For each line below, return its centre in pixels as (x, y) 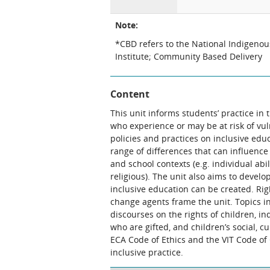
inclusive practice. (147, 252)
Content (130, 94)
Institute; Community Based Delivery (189, 56)
